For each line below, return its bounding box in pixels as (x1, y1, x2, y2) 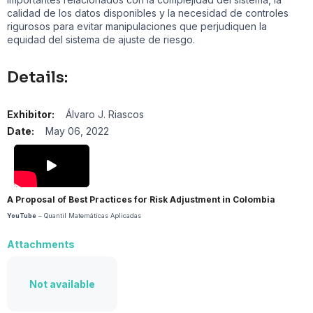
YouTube (7, 211, 36, 219)
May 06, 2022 (45, 125, 109, 137)
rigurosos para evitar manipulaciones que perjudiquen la (7, 20, 267, 32)
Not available (29, 277, 95, 290)
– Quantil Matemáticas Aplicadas (36, 211, 141, 219)
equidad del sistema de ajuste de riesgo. (7, 34, 195, 45)
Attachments (7, 238, 75, 250)
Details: (7, 68, 68, 87)
